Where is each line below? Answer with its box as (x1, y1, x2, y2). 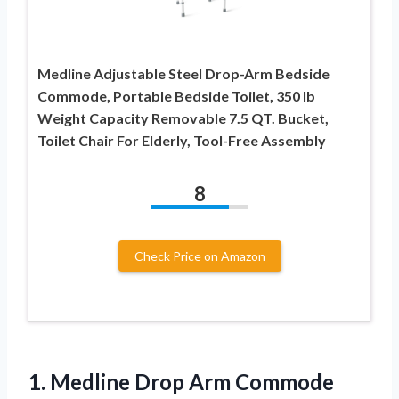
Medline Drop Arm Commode (50, 369, 334, 395)
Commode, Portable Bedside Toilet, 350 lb (37, 87, 315, 105)
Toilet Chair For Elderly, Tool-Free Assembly (37, 132, 326, 150)
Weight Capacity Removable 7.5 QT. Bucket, (37, 110, 329, 127)
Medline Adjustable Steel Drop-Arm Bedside (37, 65, 330, 83)
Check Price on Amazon (134, 248, 265, 265)
